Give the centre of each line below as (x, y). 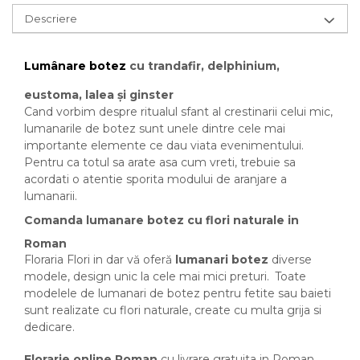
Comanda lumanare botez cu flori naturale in (162, 220)
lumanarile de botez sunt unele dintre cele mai (155, 129)
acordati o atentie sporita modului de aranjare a (155, 179)
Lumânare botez (75, 66)
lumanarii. (51, 196)
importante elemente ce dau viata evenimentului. (164, 145)
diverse (290, 260)
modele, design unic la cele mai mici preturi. (148, 276)
